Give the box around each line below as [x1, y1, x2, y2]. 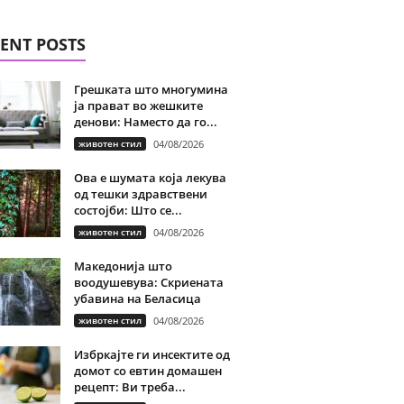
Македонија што [73, 258, 172, 274]
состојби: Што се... [73, 202, 182, 218]
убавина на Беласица [73, 290, 201, 307]
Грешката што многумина [73, 81, 228, 97]
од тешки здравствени [73, 186, 207, 202]
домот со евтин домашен [73, 363, 222, 379]
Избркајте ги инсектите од [73, 346, 230, 363]
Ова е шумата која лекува [73, 170, 226, 186]
